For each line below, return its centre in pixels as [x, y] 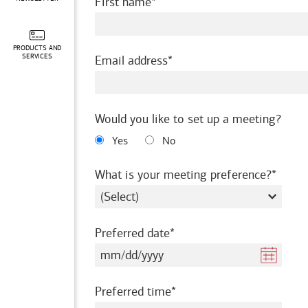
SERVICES [37, 57]
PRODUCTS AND [37, 48]
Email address [131, 60]
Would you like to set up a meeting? [188, 119]
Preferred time [133, 291]
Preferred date [132, 233]
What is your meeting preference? [183, 175]
